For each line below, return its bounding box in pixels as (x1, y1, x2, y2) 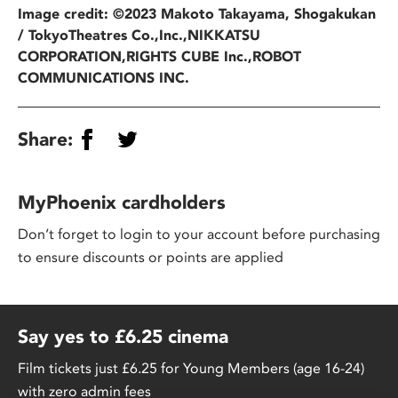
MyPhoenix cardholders (18, 191, 226, 213)
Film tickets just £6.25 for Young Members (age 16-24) (18, 360, 364, 377)
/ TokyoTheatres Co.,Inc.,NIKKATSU (18, 27, 260, 44)
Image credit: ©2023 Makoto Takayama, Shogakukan (18, 5, 376, 22)
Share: (18, 128, 73, 150)
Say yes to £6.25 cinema (18, 325, 228, 347)
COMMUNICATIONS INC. (18, 69, 189, 86)
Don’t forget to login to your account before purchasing (18, 226, 380, 243)
